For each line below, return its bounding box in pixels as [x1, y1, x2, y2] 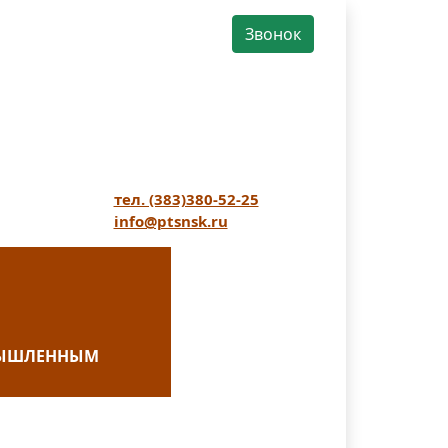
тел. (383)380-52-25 [113, 189, 259, 209]
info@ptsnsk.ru [113, 211, 228, 231]
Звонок [245, 23, 301, 45]
